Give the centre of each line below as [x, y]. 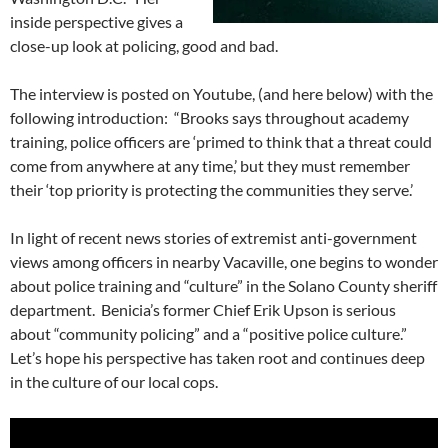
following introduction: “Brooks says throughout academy [209, 117]
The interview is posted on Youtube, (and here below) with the [221, 93]
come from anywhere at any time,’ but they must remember [210, 165]
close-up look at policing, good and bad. [144, 45]
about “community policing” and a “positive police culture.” [210, 333]
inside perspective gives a [96, 21]
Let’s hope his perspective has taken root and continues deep [217, 357]
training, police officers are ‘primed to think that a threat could [221, 141]
